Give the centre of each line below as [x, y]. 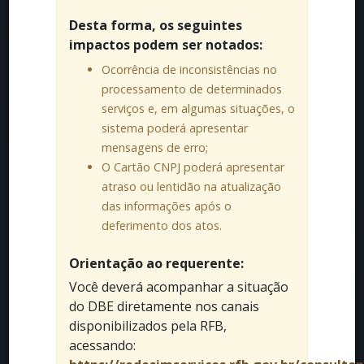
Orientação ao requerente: [156, 263]
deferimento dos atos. [161, 225]
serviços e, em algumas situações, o [198, 108]
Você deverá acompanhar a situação [178, 287]
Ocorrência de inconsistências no [189, 69]
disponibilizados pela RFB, [147, 326]
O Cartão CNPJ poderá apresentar [193, 167]
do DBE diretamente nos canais [164, 306]
